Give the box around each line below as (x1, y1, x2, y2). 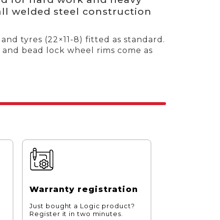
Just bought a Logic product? (29, 202, 135, 210)
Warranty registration (29, 184, 138, 194)
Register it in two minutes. (29, 210, 123, 218)
